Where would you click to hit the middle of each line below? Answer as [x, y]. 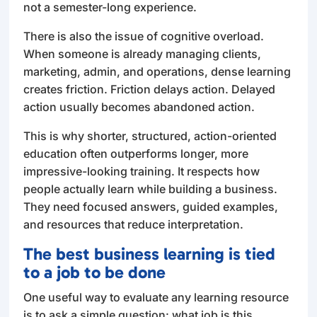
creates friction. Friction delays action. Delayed [150, 89]
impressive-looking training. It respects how [142, 171]
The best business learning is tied [150, 253]
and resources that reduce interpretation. [134, 224]
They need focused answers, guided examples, [151, 206]
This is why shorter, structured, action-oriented [150, 136]
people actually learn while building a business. [151, 189]
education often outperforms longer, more [136, 153]
